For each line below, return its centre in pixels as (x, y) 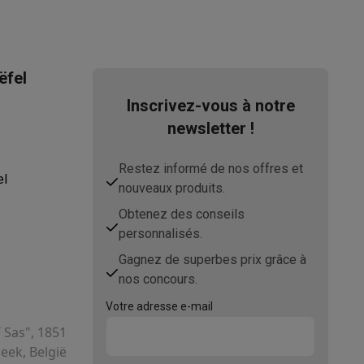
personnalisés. (160, 234)
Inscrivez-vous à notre (210, 106)
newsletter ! (210, 128)
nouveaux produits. (172, 188)
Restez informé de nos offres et (211, 169)
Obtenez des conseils (182, 214)
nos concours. (158, 279)
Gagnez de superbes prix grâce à (212, 260)
